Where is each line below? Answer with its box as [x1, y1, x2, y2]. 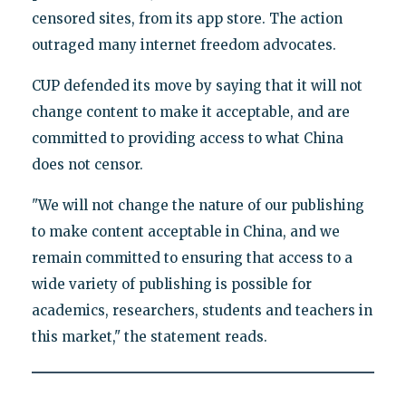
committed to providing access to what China [31, 129, 343, 147]
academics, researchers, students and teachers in [31, 301, 372, 319]
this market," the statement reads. [31, 327, 267, 345]
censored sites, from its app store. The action [31, 9, 343, 27]
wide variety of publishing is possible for [31, 275, 312, 293]
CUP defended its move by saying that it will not [31, 76, 362, 94]
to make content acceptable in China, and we [31, 222, 340, 240]
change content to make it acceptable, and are [31, 102, 350, 121]
